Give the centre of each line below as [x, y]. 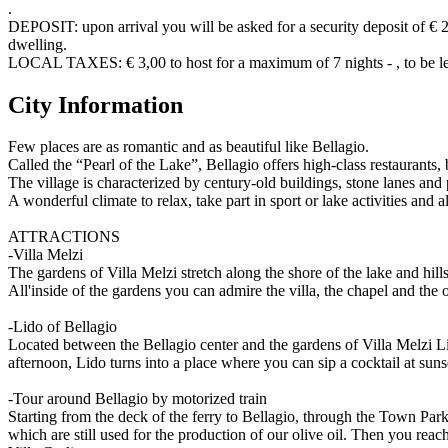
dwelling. [37, 44]
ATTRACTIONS [64, 237]
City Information [95, 104]
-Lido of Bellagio [62, 327]
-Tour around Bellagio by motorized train [137, 399]
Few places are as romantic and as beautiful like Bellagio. [188, 147]
